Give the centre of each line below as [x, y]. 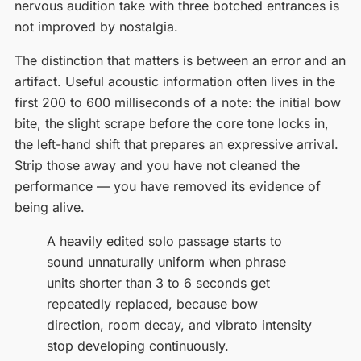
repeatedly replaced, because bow [152, 303]
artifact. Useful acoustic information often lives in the [174, 81]
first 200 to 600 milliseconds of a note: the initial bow [177, 102]
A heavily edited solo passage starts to [164, 241]
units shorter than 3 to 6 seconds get [158, 282]
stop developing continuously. [137, 345]
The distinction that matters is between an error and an [180, 60]
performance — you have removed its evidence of [167, 186]
